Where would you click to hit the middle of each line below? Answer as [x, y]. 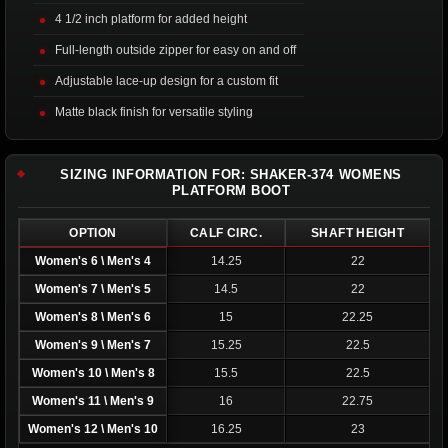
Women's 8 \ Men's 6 [93, 316]
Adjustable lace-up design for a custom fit [166, 80]
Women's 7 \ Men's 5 [93, 288]
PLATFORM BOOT [231, 190]
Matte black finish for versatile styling [154, 111]
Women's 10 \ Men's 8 [93, 372]
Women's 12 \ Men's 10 [93, 428]
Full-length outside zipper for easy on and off [175, 49]
